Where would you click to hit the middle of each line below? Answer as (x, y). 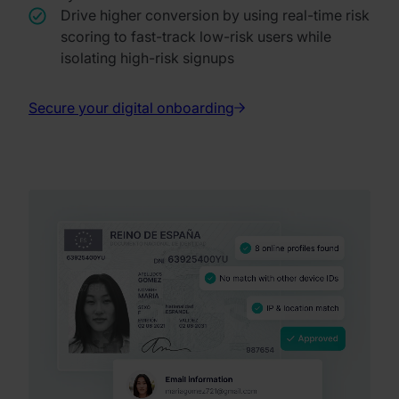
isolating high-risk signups (147, 57)
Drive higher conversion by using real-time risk (215, 15)
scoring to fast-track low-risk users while (196, 36)
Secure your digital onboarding (131, 107)
